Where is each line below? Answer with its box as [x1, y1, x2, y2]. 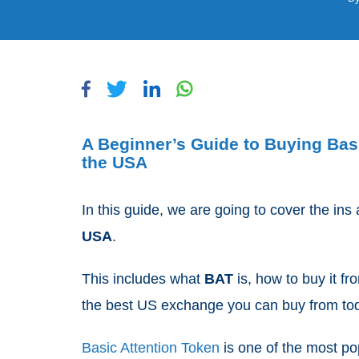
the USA [82, 153, 147, 171]
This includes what [82, 271, 204, 287]
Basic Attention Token [82, 340, 220, 356]
